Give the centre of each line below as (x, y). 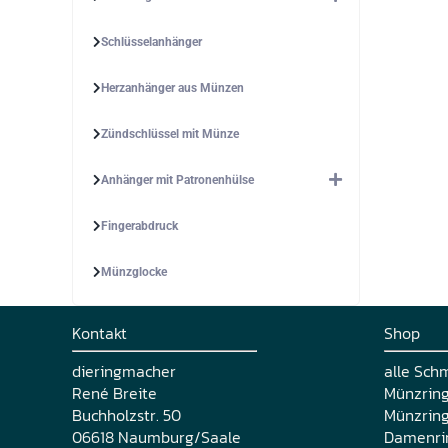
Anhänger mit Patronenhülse (177, 179)
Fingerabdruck (139, 225)
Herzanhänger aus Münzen (172, 87)
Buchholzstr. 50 (126, 414)
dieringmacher (124, 370)
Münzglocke (134, 271)
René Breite (114, 392)
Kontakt (99, 332)
